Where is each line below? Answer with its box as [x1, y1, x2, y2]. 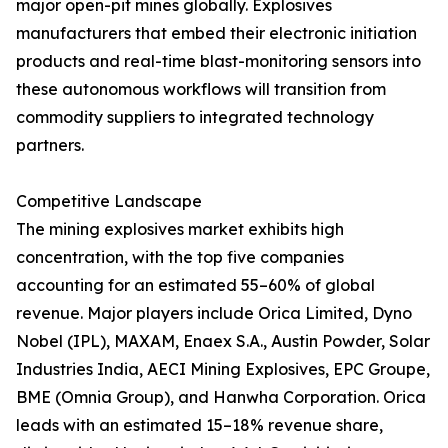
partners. [16, 135, 84, 156]
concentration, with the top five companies [16, 247, 344, 268]
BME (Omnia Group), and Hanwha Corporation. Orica [16, 387, 426, 408]
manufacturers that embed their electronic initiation [16, 23, 417, 44]
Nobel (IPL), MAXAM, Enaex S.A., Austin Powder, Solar [16, 331, 430, 352]
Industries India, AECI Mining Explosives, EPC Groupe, [16, 359, 430, 380]
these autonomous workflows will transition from [16, 79, 386, 100]
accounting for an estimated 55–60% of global [16, 275, 375, 296]
